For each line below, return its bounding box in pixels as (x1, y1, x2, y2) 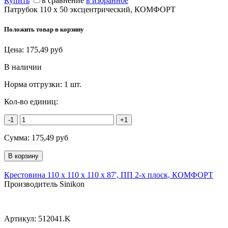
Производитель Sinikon (4, 179, 84, 188)
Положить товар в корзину (4, 25, 84, 34)
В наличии (4, 62, 42, 71)
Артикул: (4, 214, 38, 223)
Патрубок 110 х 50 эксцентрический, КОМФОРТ (4, 5, 176, 14)
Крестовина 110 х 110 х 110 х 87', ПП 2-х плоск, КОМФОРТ (4, 170, 213, 179)
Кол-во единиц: (4, 97, 58, 106)
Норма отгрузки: (4, 79, 64, 89)
